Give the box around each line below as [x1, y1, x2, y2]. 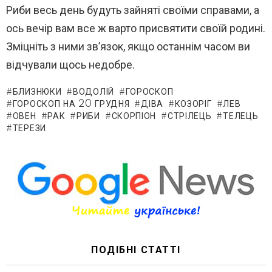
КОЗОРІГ [174, 99, 212, 109]
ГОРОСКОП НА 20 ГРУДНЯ [12, 99, 130, 109]
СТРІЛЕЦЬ [167, 111, 212, 121]
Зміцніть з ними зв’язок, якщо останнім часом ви [6, 39, 250, 53]
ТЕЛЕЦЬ [223, 111, 259, 121]
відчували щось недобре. [6, 58, 135, 71]
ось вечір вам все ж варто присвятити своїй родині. [6, 21, 265, 35]
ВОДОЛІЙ [73, 87, 114, 97]
